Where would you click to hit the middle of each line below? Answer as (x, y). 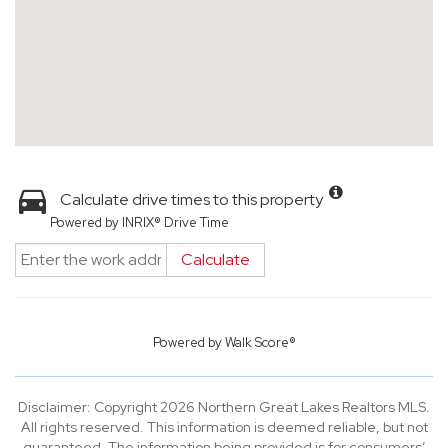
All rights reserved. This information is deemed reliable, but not (224, 427)
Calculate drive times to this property (191, 199)
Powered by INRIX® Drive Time (139, 222)
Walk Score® (260, 342)
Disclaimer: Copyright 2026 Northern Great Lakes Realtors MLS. (224, 407)
